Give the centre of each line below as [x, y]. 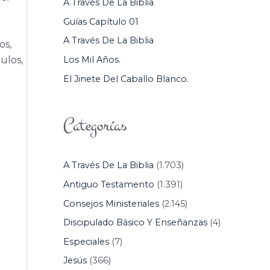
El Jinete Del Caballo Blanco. [126, 79]
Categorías [95, 126]
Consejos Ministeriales [111, 203]
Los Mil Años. [92, 59]
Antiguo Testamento [108, 184]
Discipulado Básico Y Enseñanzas [135, 223]
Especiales [86, 241]
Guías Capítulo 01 [101, 21]
